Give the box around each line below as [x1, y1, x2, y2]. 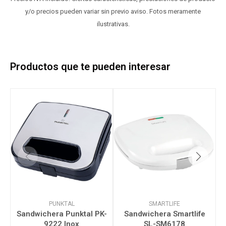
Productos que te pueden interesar [10, 61, 171, 73]
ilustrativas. [96, 20, 130, 28]
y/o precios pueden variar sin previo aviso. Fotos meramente [25, 8, 201, 15]
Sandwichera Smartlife [124, 209, 205, 218]
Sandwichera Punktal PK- [16, 209, 107, 218]
